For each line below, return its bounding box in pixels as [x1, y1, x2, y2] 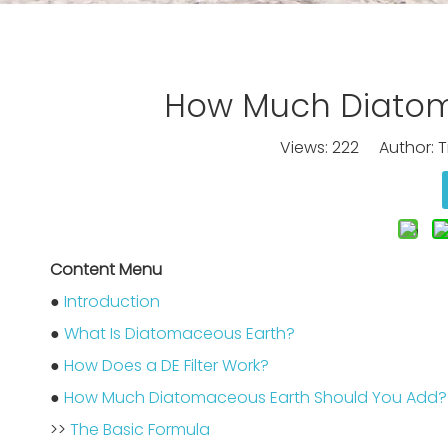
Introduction [64, 290, 160, 313]
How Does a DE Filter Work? [64, 354, 269, 377]
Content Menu [50, 258, 162, 281]
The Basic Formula [70, 418, 210, 441]
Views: [279, 136, 332, 159]
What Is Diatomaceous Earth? [64, 322, 295, 345]
